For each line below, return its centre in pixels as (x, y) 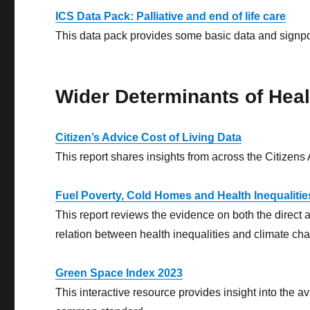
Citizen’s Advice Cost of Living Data (149, 138)
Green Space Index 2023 (119, 273)
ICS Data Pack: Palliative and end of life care (171, 17)
